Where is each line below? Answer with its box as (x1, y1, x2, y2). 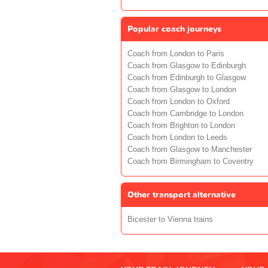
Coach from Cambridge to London (127, 109, 243, 118)
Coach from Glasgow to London (127, 85, 236, 94)
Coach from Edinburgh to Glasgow (127, 73, 246, 82)
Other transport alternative (127, 188, 236, 200)
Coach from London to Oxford (127, 97, 230, 106)
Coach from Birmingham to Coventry (127, 157, 254, 166)
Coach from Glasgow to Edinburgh (127, 61, 246, 70)
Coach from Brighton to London (127, 121, 235, 130)
